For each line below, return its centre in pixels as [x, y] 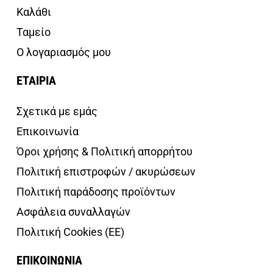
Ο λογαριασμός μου [64, 52]
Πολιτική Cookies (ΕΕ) [70, 232]
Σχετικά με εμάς [57, 111]
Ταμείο [34, 32]
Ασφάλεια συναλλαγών [73, 211]
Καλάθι [34, 12]
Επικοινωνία [48, 131]
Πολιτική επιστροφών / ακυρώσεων [106, 171]
